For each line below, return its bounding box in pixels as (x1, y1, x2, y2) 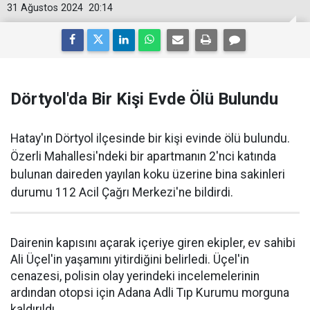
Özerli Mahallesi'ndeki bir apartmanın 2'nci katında (10, 149, 276, 163)
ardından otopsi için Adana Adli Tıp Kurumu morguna (10, 286, 289, 300)
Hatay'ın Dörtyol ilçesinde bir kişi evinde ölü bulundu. (10, 131, 290, 145)
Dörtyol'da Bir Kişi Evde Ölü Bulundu (10, 89, 278, 109)
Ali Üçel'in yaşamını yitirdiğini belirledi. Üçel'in (10, 253, 249, 266)
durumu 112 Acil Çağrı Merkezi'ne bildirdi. (10, 185, 233, 199)
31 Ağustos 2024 (7, 2, 83, 14)
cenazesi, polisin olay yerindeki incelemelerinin (10, 269, 259, 283)
